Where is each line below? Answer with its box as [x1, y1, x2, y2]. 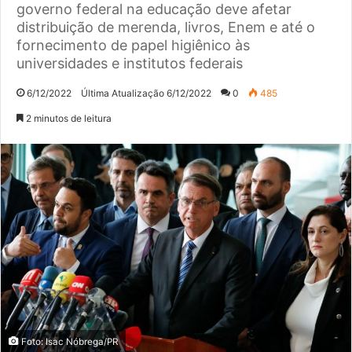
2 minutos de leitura [24, 112, 112, 124]
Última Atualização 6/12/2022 [81, 86, 211, 99]
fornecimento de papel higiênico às [16, 36, 250, 53]
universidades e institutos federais [16, 54, 243, 71]
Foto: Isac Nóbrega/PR [19, 336, 118, 348]
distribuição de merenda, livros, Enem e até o [16, 18, 315, 35]
